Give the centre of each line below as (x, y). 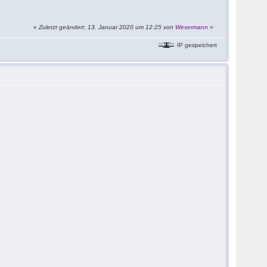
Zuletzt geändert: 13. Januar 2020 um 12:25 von (107, 27)
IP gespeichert (196, 45)
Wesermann (192, 27)
